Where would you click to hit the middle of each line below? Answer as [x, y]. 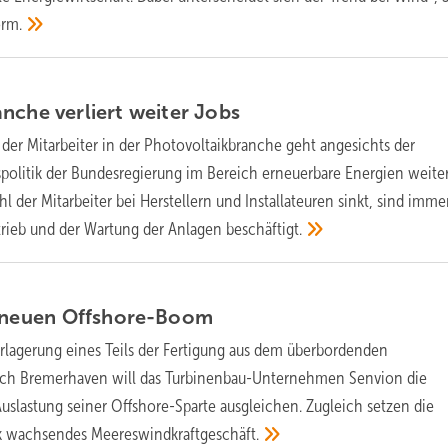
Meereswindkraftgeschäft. [175, 433]
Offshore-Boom [137, 316]
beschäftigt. [264, 228]
